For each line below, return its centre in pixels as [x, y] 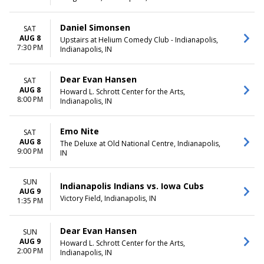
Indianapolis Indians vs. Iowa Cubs [132, 186]
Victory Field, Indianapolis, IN [108, 198]
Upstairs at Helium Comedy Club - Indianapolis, [139, 40]
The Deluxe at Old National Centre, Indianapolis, [140, 143]
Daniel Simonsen [95, 27]
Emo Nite [80, 131]
